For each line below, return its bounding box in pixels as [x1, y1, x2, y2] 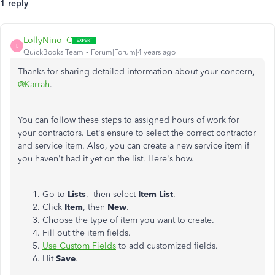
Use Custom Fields [42, 241, 116, 251]
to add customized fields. [116, 241, 218, 251]
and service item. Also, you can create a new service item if [18, 141, 249, 151]
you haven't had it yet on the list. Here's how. [18, 153, 194, 164]
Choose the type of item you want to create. [42, 215, 214, 225]
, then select [86, 189, 138, 199]
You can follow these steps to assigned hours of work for [18, 115, 239, 125]
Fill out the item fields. [42, 228, 131, 238]
